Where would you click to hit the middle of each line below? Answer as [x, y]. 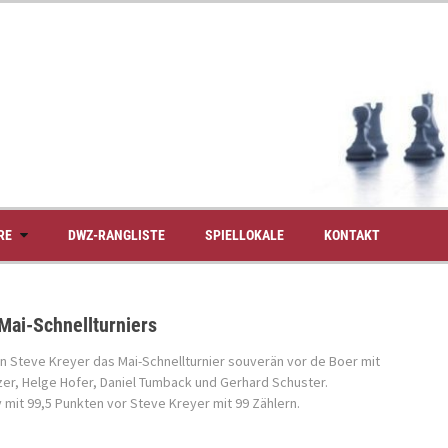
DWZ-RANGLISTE [116, 234]
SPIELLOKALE [244, 234]
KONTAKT [352, 234]
